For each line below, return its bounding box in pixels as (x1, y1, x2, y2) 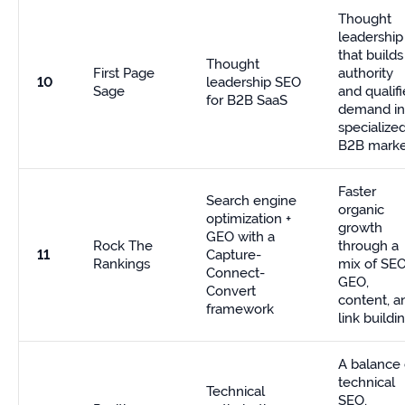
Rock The (93, 238, 153, 254)
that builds (338, 47, 403, 63)
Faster (338, 184, 376, 200)
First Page (93, 65, 155, 81)
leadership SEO (206, 74, 301, 90)
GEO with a (206, 229, 275, 245)
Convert (206, 283, 256, 299)
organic (338, 202, 384, 218)
